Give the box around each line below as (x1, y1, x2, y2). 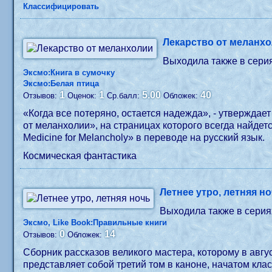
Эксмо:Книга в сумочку (23, 68, 115, 77)
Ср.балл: (107, 91, 143, 100)
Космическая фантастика (23, 151, 137, 161)
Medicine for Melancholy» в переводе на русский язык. (23, 132, 265, 143)
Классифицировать (23, 2, 100, 11)
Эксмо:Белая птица (23, 79, 100, 88)
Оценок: (67, 91, 100, 100)
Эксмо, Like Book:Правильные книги (23, 218, 168, 227)
